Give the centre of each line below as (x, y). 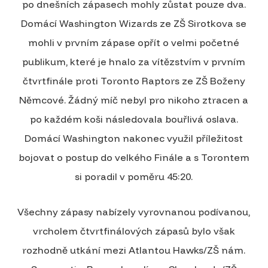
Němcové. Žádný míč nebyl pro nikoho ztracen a (134, 100)
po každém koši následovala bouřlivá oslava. (134, 119)
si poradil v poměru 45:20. (134, 176)
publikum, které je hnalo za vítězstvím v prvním (134, 61)
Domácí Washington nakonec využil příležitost (134, 138)
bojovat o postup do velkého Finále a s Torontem (134, 157)
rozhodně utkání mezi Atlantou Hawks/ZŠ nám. (134, 250)
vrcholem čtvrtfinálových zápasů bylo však (134, 231)
